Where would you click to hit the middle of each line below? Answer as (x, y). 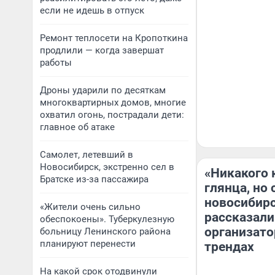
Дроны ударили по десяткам (103, 90)
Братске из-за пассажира (94, 179)
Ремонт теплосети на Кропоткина (114, 38)
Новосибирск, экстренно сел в (107, 167)
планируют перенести (88, 244)
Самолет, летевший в (87, 155)
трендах (229, 247)
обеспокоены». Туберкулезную (107, 219)
